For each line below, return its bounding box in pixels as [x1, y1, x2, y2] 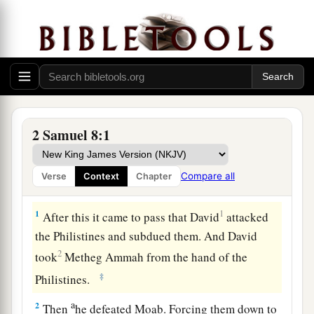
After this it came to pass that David [40, 208, 220, 225]
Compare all [181, 170, 235, 182]
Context [83, 171, 119, 182]
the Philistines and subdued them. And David [35, 228, 258, 245]
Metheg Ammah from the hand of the [62, 248, 248, 265]
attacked [224, 208, 269, 225]
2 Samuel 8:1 [32, 125, 110, 146]
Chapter [136, 171, 172, 182]
